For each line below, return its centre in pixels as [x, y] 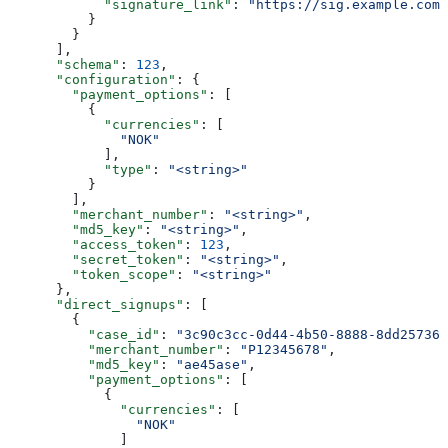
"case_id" [84, 334]
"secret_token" [96, 259]
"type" [80, 169]
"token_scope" [92, 274]
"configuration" [92, 79]
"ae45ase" [212, 364]
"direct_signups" [96, 304]
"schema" [64, 64]
